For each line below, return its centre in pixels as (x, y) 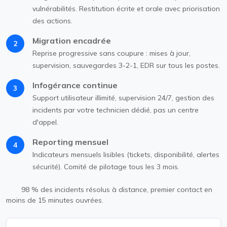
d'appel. (45, 122)
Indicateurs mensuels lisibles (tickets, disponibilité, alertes (126, 154)
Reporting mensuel (70, 142)
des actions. (52, 21)
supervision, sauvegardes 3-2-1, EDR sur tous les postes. (126, 65)
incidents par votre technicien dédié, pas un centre (116, 110)
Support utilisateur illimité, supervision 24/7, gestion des (123, 98)
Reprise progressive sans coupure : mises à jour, (111, 53)
